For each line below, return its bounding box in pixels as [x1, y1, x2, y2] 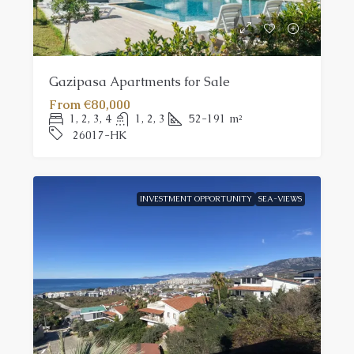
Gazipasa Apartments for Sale [49, 73, 230, 90]
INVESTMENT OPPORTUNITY [140, 193, 252, 204]
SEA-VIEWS [258, 193, 302, 204]
